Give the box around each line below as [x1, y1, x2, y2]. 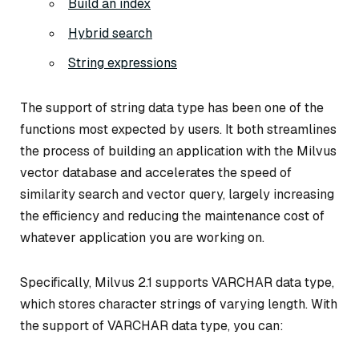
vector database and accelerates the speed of [20, 163, 292, 181]
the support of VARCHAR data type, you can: [20, 317, 284, 334]
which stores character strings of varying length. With [20, 295, 337, 313]
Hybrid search [68, 25, 152, 42]
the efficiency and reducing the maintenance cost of [20, 207, 325, 224]
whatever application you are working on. [20, 228, 264, 246]
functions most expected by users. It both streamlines [20, 120, 337, 138]
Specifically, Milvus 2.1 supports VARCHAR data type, [20, 273, 334, 291]
